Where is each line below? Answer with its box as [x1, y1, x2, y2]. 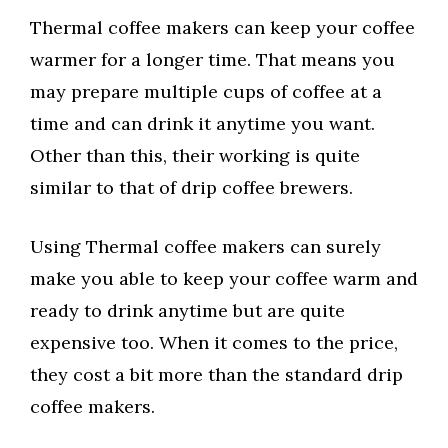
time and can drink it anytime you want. [30, 112, 375, 136]
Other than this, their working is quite [30, 144, 360, 168]
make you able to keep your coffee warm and [30, 267, 418, 291]
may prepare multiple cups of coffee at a [30, 80, 382, 104]
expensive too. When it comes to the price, [30, 331, 398, 355]
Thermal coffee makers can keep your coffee [30, 16, 415, 40]
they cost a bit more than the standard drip [30, 363, 403, 387]
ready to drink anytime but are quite [30, 299, 345, 323]
